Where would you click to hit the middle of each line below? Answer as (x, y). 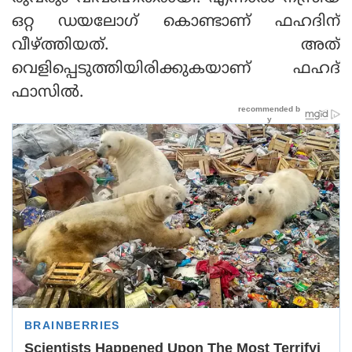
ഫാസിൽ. (48, 93)
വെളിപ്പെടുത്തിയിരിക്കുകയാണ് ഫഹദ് (176, 69)
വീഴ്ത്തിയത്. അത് (176, 46)
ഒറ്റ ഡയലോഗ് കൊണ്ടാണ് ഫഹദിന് (176, 22)
